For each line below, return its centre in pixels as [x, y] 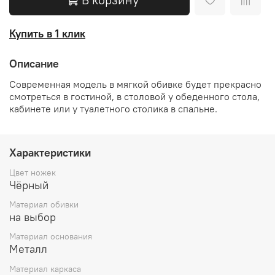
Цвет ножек [33, 173]
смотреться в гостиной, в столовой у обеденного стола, [134, 97]
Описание [34, 64]
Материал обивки [44, 205]
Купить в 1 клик [47, 33]
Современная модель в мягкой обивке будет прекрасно [135, 84]
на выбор [33, 217]
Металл [28, 249]
